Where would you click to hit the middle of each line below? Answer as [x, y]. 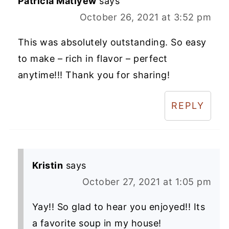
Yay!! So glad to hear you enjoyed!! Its [119, 207]
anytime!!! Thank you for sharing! [94, 75]
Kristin [48, 166]
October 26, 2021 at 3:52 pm [145, 17]
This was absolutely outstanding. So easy [112, 42]
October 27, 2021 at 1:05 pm [147, 182]
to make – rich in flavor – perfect [93, 59]
